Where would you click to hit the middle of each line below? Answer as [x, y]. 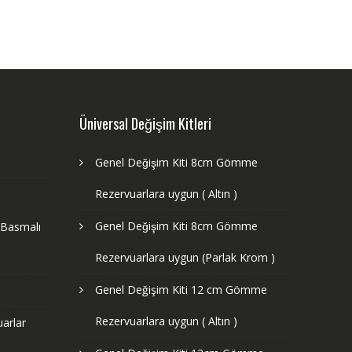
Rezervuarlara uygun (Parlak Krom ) [185, 257]
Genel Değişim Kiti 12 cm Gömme [181, 289]
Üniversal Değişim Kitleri [145, 123]
